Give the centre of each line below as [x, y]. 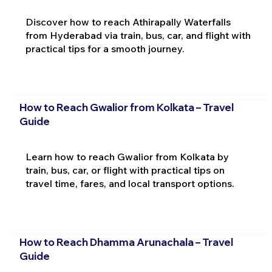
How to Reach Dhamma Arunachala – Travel [126, 242]
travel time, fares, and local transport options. [130, 183]
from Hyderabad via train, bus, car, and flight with [138, 35]
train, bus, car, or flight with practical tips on [125, 170]
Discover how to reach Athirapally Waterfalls [128, 22]
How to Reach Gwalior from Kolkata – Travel [126, 107]
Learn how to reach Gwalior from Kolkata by [127, 156]
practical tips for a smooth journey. [105, 48]
